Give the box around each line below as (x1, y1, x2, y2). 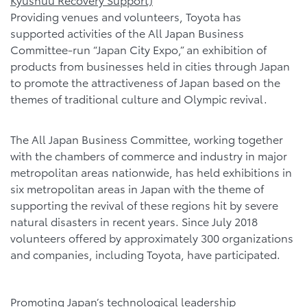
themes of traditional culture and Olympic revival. (10, 90, 267, 106)
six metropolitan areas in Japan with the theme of (10, 180, 264, 197)
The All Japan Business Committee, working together (10, 131, 283, 147)
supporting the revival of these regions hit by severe (10, 197, 278, 213)
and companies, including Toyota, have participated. (10, 246, 283, 262)
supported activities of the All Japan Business (10, 24, 244, 40)
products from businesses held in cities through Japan (10, 57, 290, 73)
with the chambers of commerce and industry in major (10, 147, 287, 164)
